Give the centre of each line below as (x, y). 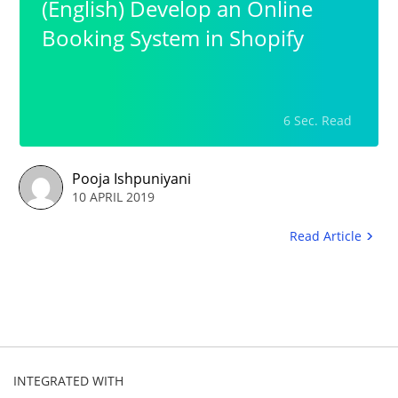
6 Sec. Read (318, 120)
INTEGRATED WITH (68, 381)
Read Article (326, 236)
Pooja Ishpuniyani (131, 179)
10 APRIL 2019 (113, 197)
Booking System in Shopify (173, 38)
